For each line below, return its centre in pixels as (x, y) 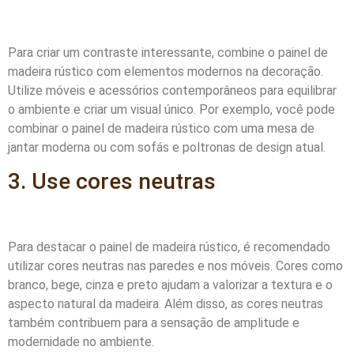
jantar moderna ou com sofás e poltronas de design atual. (167, 147)
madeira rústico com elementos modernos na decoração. (166, 71)
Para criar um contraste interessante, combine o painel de (168, 52)
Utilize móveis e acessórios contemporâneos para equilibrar (172, 90)
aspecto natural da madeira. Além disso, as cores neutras (166, 303)
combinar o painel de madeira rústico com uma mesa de (161, 128)
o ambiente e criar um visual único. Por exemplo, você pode (171, 109)
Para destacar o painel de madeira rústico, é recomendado (169, 247)
